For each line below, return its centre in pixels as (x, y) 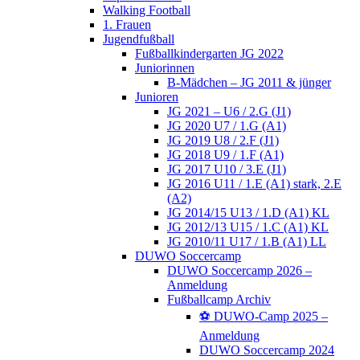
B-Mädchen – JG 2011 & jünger (249, 83)
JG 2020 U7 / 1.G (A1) (227, 126)
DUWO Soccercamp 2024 (267, 350)
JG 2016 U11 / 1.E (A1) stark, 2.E (254, 184)
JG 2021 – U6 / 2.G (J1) (229, 112)
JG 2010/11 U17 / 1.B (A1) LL (247, 242)
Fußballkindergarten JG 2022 (209, 54)
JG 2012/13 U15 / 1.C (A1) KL (248, 227)
